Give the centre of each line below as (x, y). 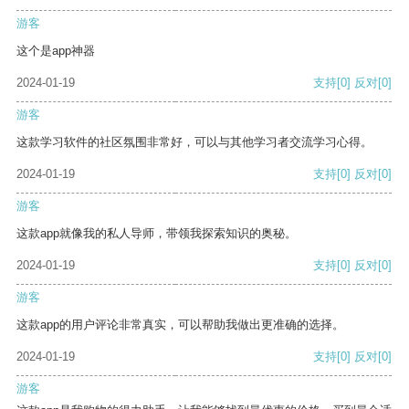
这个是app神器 (56, 51)
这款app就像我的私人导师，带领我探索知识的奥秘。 (157, 234)
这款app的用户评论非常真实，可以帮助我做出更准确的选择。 (180, 325)
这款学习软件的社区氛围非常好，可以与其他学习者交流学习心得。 (194, 142)
